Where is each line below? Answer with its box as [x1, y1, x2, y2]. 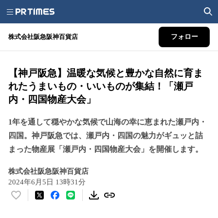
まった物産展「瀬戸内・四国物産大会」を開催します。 [8, 145, 203, 153]
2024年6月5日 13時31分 [8, 178, 86, 186]
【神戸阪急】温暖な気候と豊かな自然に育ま [8, 68, 203, 78]
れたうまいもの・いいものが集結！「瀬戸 [8, 81, 193, 91]
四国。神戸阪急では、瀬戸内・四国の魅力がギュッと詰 [8, 131, 203, 140]
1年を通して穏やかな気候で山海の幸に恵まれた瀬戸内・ [8, 118, 207, 126]
